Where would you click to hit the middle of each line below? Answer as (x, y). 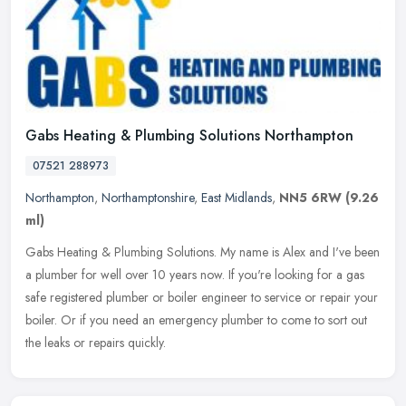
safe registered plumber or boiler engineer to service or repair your (202, 298)
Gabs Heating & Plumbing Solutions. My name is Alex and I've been (203, 252)
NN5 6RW (310, 198)
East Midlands (237, 198)
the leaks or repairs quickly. (96, 343)
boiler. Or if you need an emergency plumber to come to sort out (196, 320)
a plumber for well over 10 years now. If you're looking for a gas (195, 275)
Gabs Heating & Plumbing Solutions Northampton (189, 136)
